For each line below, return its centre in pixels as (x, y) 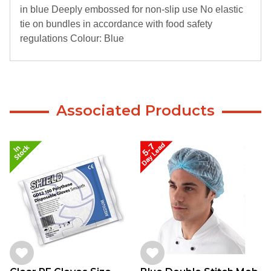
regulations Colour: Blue (72, 38)
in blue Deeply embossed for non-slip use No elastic (132, 9)
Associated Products (135, 110)
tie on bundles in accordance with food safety (116, 24)
